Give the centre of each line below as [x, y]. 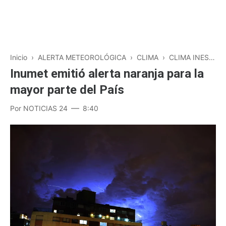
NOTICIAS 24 [45, 108]
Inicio [19, 57]
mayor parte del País [67, 90]
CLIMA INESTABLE [189, 57]
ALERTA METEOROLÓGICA [82, 57]
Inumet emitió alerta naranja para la [107, 74]
